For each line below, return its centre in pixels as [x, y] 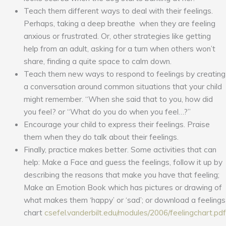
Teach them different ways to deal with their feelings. [118, 11]
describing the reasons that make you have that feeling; [121, 175]
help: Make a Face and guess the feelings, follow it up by [123, 162]
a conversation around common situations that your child [123, 87]
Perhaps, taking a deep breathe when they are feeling [119, 23]
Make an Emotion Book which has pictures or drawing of [123, 187]
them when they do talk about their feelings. [101, 137]
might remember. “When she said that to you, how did [118, 99]
